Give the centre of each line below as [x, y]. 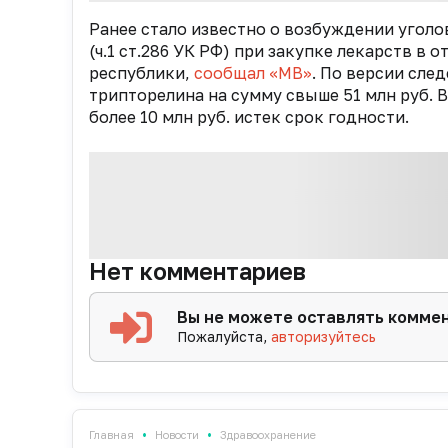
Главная [111, 434]
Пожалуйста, [224, 336]
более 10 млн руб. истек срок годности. [249, 116]
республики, [141, 72]
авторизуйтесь [324, 336]
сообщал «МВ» [253, 72]
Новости [177, 434]
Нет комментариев [197, 270]
